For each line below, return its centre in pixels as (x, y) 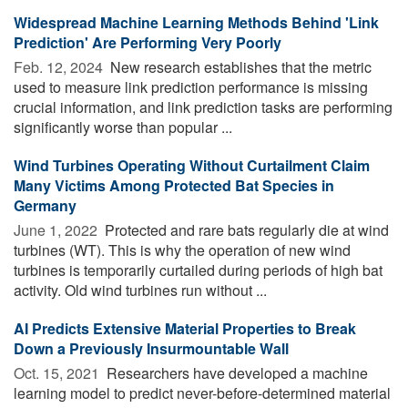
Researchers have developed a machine (235, 372)
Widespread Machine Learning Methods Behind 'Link (196, 22)
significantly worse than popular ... (123, 127)
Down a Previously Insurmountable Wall (151, 348)
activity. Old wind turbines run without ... (140, 290)
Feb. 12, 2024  (60, 66)
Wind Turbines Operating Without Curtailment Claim (192, 165)
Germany (45, 205)
